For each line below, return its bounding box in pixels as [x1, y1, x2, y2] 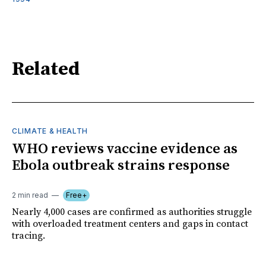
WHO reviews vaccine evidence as [12, 140, 237, 158]
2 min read [12, 190, 48, 199]
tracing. [12, 229, 45, 242]
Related [12, 58, 80, 82]
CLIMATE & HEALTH [12, 126, 88, 135]
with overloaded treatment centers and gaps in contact [12, 217, 248, 230]
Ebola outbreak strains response [12, 156, 230, 175]
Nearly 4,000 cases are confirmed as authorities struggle [12, 205, 252, 218]
